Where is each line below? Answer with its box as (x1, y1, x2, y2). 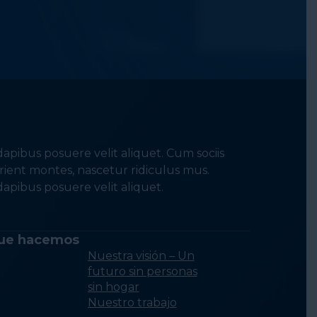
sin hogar (87, 280, 139, 294)
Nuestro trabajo (87, 296, 177, 310)
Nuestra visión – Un (87, 249, 195, 263)
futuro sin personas (87, 265, 197, 279)
